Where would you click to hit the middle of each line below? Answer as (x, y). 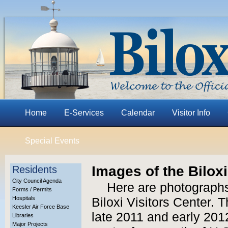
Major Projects (30, 224)
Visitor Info (191, 113)
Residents (35, 169)
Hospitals (24, 198)
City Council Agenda (37, 181)
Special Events (52, 141)
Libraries (23, 215)
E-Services (84, 113)
